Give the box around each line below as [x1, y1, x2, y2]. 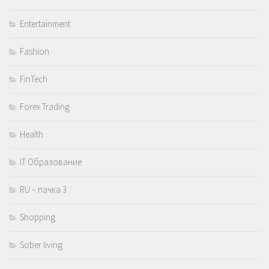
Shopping [20, 211, 55, 223]
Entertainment [20, 18, 70, 30]
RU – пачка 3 [20, 184, 67, 196]
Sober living [20, 239, 62, 251]
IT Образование [20, 156, 82, 168]
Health [20, 128, 43, 141]
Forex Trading [20, 101, 70, 113]
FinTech [20, 73, 47, 85]
